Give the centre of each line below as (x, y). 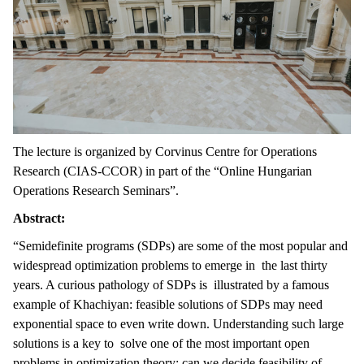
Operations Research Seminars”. (97, 190)
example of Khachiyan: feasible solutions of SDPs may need (168, 304)
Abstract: (39, 218)
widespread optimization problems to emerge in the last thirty (170, 265)
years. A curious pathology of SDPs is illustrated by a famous (171, 284)
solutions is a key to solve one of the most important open (161, 343)
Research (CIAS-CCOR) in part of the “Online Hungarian (162, 171)
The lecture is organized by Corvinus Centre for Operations (165, 151)
